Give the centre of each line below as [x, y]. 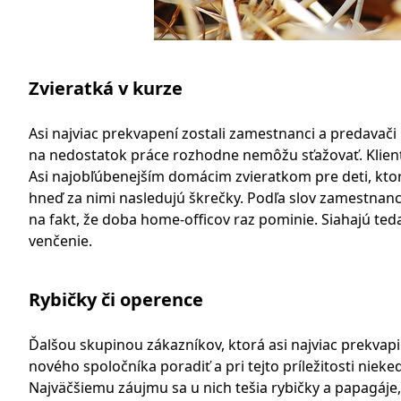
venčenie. [60, 241]
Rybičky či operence [116, 300]
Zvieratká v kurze [106, 89]
